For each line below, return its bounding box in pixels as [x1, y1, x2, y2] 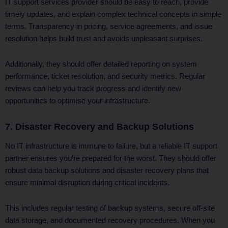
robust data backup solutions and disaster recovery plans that [5, 166, 209, 175]
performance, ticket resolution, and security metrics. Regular [5, 72, 205, 80]
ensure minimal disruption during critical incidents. [5, 179, 169, 187]
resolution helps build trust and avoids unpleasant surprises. [5, 35, 203, 43]
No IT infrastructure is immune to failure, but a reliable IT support [5, 142, 217, 151]
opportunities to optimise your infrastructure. [5, 96, 150, 105]
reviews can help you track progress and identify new [5, 84, 181, 93]
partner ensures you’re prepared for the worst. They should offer [5, 154, 216, 163]
